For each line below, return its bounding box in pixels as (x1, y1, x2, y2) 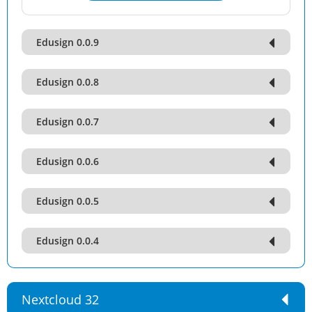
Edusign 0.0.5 (36, 194, 99, 208)
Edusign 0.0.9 (36, 36, 99, 49)
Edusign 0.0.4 (36, 234, 99, 247)
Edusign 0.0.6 (36, 155, 99, 168)
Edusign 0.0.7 (36, 115, 99, 128)
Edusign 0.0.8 (36, 75, 99, 88)
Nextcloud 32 (22, 291, 99, 308)
